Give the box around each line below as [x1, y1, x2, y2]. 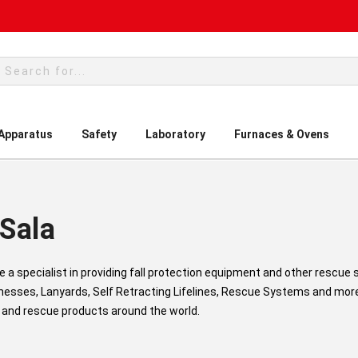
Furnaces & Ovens [234, 128, 329, 141]
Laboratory [145, 128, 205, 141]
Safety [82, 128, 117, 141]
